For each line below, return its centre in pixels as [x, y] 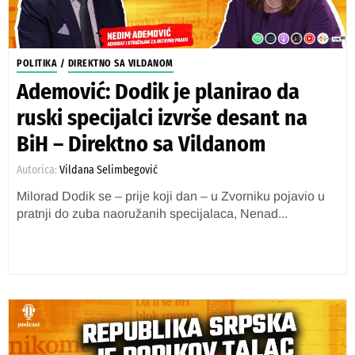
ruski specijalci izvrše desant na [162, 118]
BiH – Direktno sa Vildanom [141, 144]
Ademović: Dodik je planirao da [158, 92]
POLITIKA [37, 63]
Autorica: [38, 170]
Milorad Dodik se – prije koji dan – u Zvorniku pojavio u [171, 196]
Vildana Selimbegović [109, 170]
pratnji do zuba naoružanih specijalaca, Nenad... [152, 214]
